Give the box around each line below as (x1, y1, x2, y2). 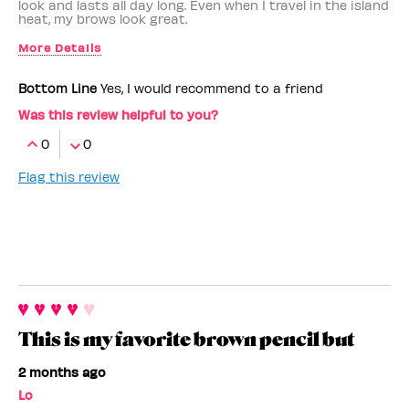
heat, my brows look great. (18, 11, 187, 27)
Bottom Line (18, 80, 97, 97)
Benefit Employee (18, 68, 148, 86)
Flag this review (18, 169, 120, 185)
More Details (18, 40, 101, 55)
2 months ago (18, 364, 106, 381)
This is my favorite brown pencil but (18, 329, 354, 351)
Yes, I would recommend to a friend (97, 80, 323, 97)
